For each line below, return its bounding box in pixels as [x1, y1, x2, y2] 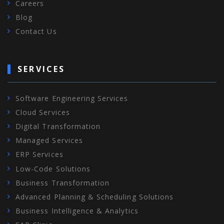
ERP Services [15, 149, 63, 159]
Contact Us [15, 26, 57, 36]
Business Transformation [15, 177, 110, 187]
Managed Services [15, 135, 83, 145]
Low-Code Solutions [15, 163, 90, 173]
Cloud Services [15, 107, 70, 117]
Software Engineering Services [15, 93, 128, 103]
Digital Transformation [15, 121, 101, 131]
